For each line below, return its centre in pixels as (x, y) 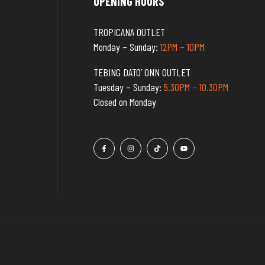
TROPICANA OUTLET (129, 32)
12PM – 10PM (182, 47)
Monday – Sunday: (127, 47)
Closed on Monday (125, 102)
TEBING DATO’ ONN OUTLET (142, 72)
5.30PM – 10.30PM (196, 87)
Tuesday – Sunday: (129, 87)
